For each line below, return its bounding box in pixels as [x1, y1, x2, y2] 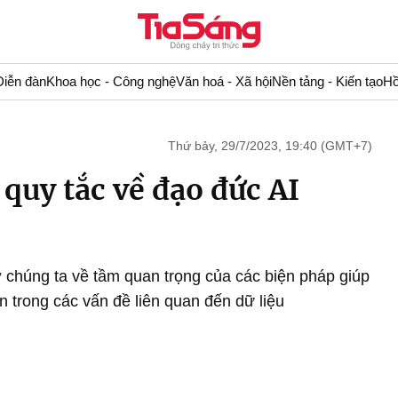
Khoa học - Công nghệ [45, 74, 176, 89]
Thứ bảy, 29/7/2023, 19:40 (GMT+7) [168, 139, 372, 153]
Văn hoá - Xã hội [175, 74, 272, 89]
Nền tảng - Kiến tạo [271, 74, 383, 89]
